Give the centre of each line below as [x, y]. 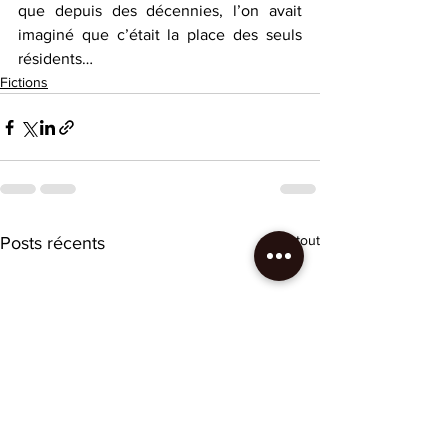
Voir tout [293, 240]
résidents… [55, 58]
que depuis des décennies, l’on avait [160, 10]
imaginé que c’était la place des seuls [160, 34]
